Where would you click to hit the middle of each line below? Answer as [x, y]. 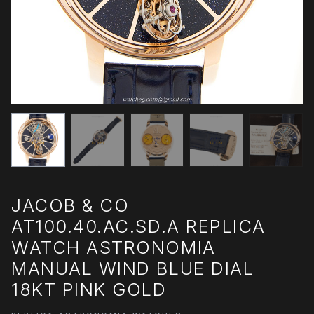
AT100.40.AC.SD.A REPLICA [138, 226]
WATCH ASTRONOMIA [114, 247]
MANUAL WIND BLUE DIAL [133, 268]
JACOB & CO [70, 205]
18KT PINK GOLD [89, 289]
